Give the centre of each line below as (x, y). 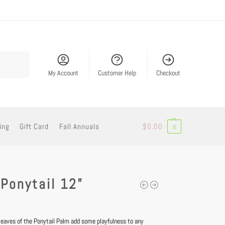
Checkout (168, 73)
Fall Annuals (79, 126)
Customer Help (117, 73)
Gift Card (34, 126)
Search (16, 56)
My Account (63, 73)
